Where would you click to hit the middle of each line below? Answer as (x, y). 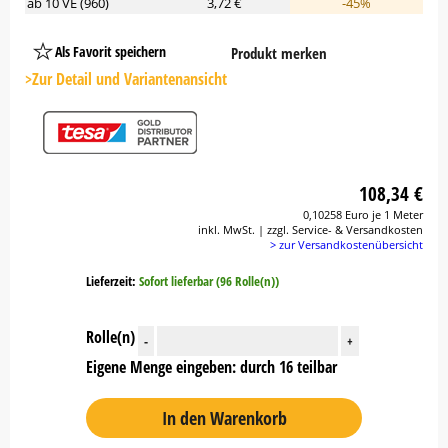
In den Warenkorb (224, 418)
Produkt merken (279, 53)
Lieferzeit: (112, 281)
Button (218, 76)
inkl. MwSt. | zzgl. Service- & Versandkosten (310, 229)
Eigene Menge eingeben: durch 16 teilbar (211, 367)
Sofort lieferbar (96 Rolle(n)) (209, 281)
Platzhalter (228, 58)
